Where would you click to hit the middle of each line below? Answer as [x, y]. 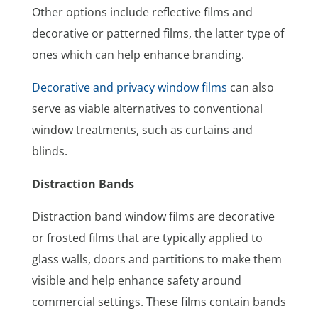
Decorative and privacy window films [129, 87]
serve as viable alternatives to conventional [147, 108]
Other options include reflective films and [142, 12]
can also [250, 87]
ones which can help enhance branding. [138, 54]
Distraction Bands [83, 183]
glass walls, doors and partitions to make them [157, 259]
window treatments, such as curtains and [142, 130]
